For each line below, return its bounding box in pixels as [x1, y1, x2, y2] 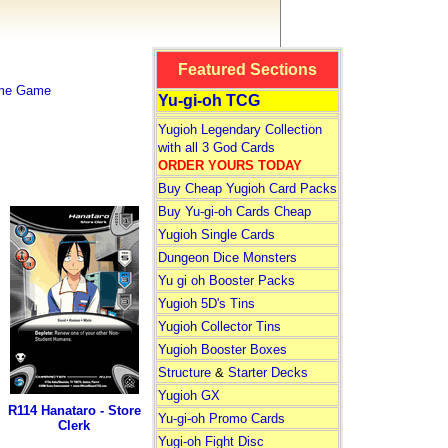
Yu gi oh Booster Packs [157, 273, 295, 288]
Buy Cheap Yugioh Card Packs [157, 181, 337, 196]
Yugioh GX [157, 388, 220, 403]
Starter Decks [227, 365, 308, 380]
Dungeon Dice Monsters [157, 250, 297, 265]
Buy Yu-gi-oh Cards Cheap [157, 204, 311, 219]
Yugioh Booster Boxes [157, 342, 287, 357]
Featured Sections [177, 61, 317, 78]
